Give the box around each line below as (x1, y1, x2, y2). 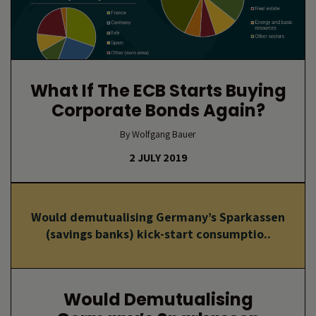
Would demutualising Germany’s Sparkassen (31, 209, 285, 225)
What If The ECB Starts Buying (30, 79, 286, 102)
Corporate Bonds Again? (51, 99, 265, 122)
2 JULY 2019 (128, 150, 188, 165)
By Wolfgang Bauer (120, 128, 196, 140)
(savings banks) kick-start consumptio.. (45, 226, 271, 242)
